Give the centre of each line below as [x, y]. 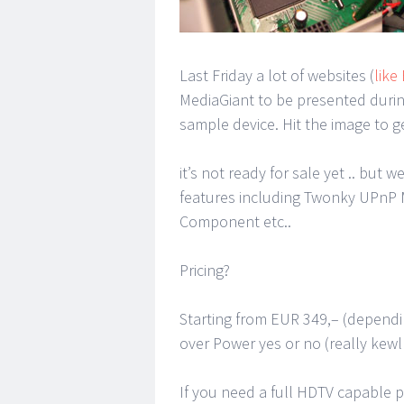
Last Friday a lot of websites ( [277, 75]
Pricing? [205, 270]
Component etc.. [235, 221]
